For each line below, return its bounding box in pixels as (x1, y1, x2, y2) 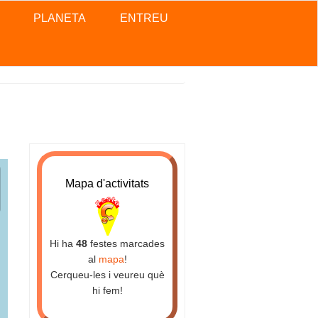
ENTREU (120, 12, 168, 24)
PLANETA (33, 12, 86, 24)
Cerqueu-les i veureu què (50, 269, 165, 281)
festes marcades (87, 238, 165, 250)
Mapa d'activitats (65, 177, 149, 190)
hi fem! (92, 285, 123, 297)
